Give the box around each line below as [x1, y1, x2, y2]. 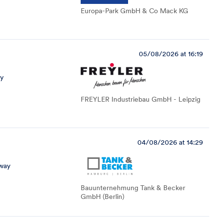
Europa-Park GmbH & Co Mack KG [81, 6, 188, 15]
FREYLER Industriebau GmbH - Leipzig [81, 95, 200, 104]
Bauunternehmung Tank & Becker [81, 183, 185, 192]
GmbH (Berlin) [81, 192, 124, 201]
